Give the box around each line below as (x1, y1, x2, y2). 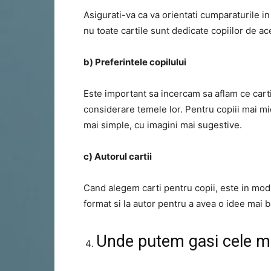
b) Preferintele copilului (83, 56, 186, 68)
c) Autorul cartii (83, 151, 152, 162)
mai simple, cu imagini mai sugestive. (83, 119, 242, 131)
